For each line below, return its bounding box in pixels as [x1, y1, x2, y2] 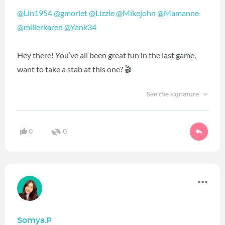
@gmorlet [54, 8, 87, 18]
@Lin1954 [17, 8, 52, 18]
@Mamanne [157, 8, 199, 18]
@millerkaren [17, 22, 63, 32]
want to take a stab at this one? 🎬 [17, 64, 131, 74]
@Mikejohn [116, 8, 156, 18]
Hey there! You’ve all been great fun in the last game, [17, 50, 196, 60]
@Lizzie [89, 8, 115, 18]
